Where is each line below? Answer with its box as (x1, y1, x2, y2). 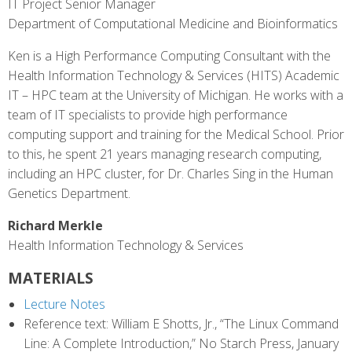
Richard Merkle (8, 217, 103, 234)
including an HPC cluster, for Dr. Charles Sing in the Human (8, 165, 333, 182)
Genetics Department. (8, 185, 130, 202)
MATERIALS (8, 268, 93, 288)
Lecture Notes (24, 295, 105, 313)
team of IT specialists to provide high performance (8, 106, 288, 123)
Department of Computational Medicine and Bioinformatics (8, 15, 338, 32)
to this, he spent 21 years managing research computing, (8, 145, 321, 163)
